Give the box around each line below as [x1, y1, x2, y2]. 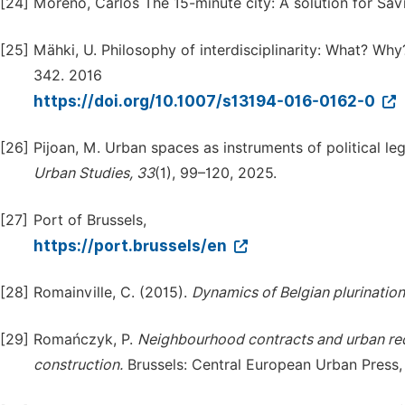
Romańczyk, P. [33, 331, 137, 348]
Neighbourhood [137, 331, 244, 348]
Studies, [79, 165, 133, 182]
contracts [248, 331, 313, 348]
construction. [33, 356, 123, 373]
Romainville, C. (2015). [33, 284, 192, 301]
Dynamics [192, 284, 258, 301]
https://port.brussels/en [33, 237, 231, 255]
